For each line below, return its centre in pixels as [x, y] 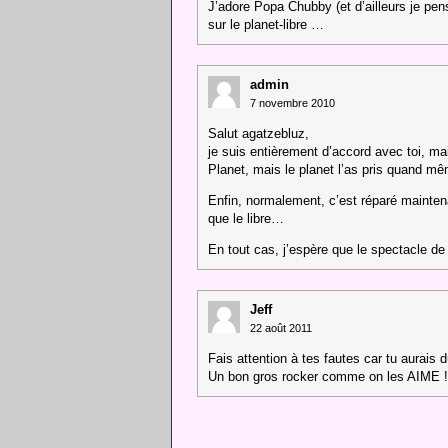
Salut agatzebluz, [258, 134]
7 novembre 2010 [292, 103]
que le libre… [246, 219]
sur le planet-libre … [266, 25]
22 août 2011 [281, 328]
